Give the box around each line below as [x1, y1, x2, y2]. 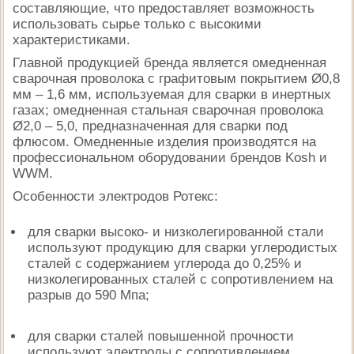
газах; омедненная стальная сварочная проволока [13, 102, 323, 118]
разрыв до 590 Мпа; [28, 287, 150, 303]
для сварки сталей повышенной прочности [28, 328, 295, 344]
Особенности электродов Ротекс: [13, 188, 218, 204]
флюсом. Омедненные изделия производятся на [13, 134, 316, 149]
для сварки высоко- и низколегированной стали [28, 224, 325, 239]
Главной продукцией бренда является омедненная [13, 55, 326, 70]
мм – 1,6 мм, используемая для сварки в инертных [13, 86, 331, 102]
